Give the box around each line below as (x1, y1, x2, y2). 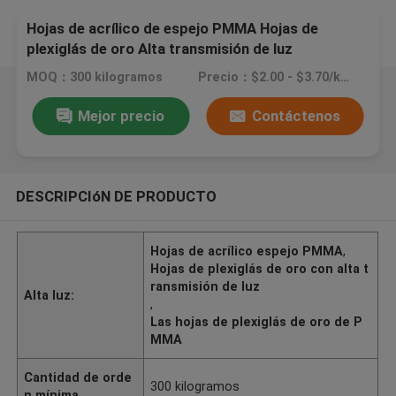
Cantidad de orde (24, 369, 133, 385)
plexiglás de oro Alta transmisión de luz (27, 40, 293, 58)
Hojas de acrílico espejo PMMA (150, 243, 344, 258)
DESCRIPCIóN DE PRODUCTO (15, 187, 217, 205)
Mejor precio (78, 106, 165, 125)
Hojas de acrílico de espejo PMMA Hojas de (27, 19, 319, 38)
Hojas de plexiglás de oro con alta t (150, 261, 369, 276)
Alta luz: (24, 287, 75, 302)
